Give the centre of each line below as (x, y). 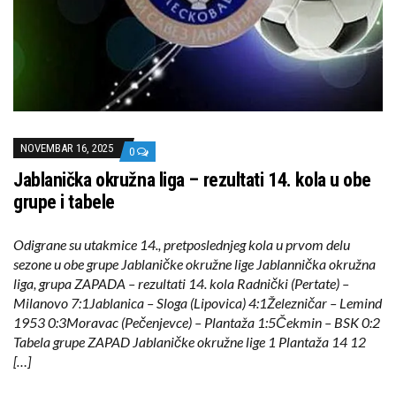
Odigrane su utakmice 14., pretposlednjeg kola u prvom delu (182, 245)
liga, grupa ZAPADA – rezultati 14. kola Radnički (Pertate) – (181, 284)
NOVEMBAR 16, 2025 (67, 148)
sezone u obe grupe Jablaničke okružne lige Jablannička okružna (194, 264)
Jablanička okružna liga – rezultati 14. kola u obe (192, 180)
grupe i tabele (64, 202)
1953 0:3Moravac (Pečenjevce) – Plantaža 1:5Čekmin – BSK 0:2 (197, 323)
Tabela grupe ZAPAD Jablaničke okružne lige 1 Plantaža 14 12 (190, 342)
